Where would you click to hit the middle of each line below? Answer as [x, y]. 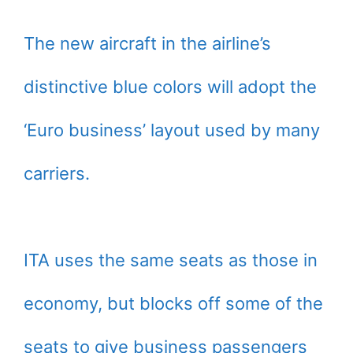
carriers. [57, 173]
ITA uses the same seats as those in [171, 260]
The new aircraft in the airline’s [147, 43]
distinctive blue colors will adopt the [170, 87]
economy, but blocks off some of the [173, 303]
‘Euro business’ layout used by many [172, 130]
